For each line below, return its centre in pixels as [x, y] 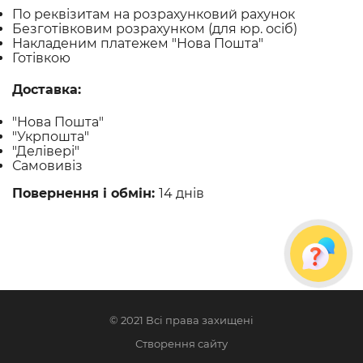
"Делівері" [46, 151]
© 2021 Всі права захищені [181, 320]
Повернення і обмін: [85, 193]
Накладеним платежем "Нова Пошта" [138, 44]
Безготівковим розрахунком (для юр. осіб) [155, 29]
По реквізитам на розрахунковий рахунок [154, 15]
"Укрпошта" [51, 136]
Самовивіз [47, 165]
